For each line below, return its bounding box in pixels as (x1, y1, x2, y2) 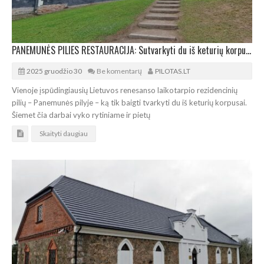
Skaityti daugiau (39, 128, 88, 138)
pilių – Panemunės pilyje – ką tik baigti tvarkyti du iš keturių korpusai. (12, 97, 247, 107)
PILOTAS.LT (155, 66, 190, 75)
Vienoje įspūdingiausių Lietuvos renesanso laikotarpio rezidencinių (12, 85, 237, 95)
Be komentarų (97, 66, 142, 75)
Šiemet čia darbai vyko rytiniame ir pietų (12, 110, 150, 120)
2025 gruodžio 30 (27, 66, 82, 75)
